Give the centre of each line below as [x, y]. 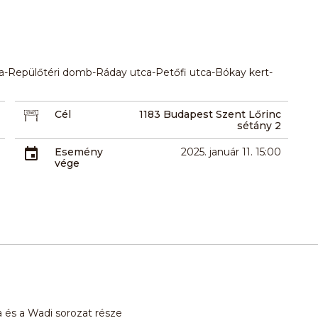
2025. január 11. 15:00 [231, 152]
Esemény [79, 152]
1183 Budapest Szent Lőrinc [210, 114]
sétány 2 [259, 125]
